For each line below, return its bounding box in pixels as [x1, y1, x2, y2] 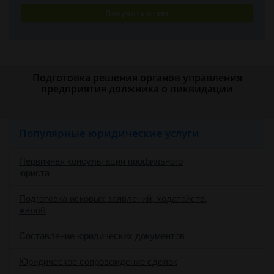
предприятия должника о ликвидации [41, 82, 233, 95]
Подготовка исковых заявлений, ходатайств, [19, 193, 207, 204]
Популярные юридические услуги [19, 126, 199, 140]
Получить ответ [105, 7, 169, 18]
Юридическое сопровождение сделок [19, 256, 177, 267]
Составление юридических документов [19, 231, 185, 241]
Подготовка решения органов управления [32, 71, 242, 84]
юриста [19, 168, 50, 178]
